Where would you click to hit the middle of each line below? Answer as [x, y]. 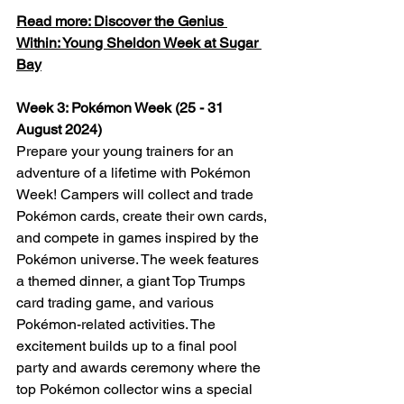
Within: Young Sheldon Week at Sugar [139, 43]
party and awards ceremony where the [140, 368]
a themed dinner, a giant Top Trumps [133, 281]
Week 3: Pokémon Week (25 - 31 [122, 108]
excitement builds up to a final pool [129, 346]
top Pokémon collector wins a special [136, 390]
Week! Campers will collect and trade [137, 195]
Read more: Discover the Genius [122, 22]
